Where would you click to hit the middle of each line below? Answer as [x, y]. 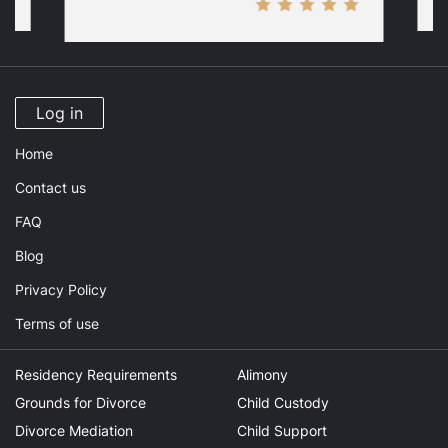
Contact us [50, 187]
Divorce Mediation [74, 430]
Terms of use [57, 323]
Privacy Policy [61, 289]
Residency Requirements [96, 374]
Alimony [262, 374]
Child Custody [282, 402]
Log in [59, 113]
